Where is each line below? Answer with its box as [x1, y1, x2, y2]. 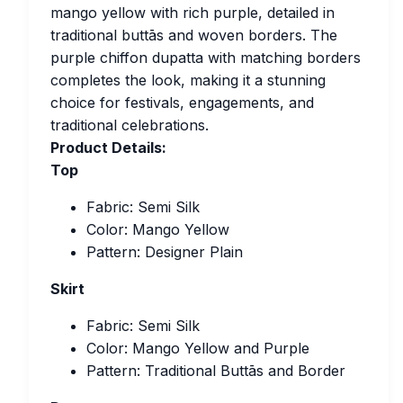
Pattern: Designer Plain [86, 243, 243, 261]
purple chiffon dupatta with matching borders [50, 49, 361, 67]
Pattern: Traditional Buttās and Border [86, 362, 345, 380]
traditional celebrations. [50, 116, 209, 134]
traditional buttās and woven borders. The [50, 26, 337, 44]
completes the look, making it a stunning [50, 71, 326, 89]
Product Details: [50, 139, 166, 157]
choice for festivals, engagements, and [50, 94, 314, 112]
